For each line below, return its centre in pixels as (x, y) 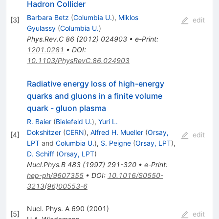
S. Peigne (116, 143)
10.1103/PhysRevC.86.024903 (78, 61)
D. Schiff (40, 154)
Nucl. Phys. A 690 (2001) (68, 209)
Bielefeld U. (74, 122)
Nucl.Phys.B (46, 165)
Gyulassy (41, 28)
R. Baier (39, 122)
